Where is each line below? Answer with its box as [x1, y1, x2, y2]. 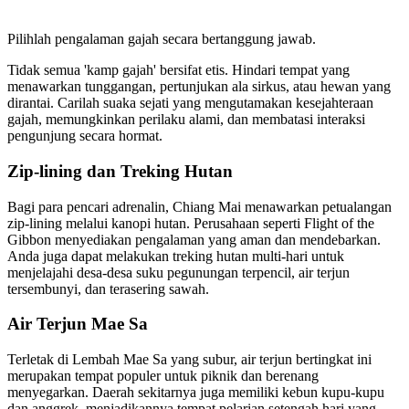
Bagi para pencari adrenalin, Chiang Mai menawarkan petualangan [7, 198, 392, 215]
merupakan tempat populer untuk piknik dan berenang [7, 368, 319, 384]
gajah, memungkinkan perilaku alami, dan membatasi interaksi [7, 111, 365, 128]
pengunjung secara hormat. [7, 128, 163, 144]
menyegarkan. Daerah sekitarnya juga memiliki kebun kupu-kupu [7, 384, 384, 401]
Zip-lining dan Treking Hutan [7, 161, 233, 181]
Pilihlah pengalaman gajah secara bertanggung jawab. [7, 31, 316, 47]
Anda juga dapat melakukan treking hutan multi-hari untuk [7, 247, 344, 264]
